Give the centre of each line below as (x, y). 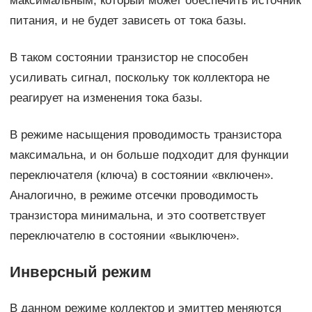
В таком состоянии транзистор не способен (128, 58)
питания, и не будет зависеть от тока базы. (128, 21)
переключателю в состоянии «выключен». (124, 236)
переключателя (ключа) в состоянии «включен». (141, 175)
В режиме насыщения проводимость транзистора (145, 135)
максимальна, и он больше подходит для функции (149, 155)
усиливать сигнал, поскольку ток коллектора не (139, 78)
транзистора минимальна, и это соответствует (138, 216)
